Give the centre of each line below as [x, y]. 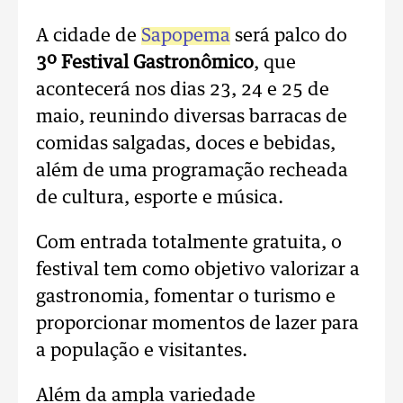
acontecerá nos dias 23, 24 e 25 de [183, 90]
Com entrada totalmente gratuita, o [189, 243]
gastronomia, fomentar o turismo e [186, 297]
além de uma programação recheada [192, 171]
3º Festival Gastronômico [145, 63]
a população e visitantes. [142, 351]
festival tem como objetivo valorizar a [198, 270]
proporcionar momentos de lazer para [197, 324]
